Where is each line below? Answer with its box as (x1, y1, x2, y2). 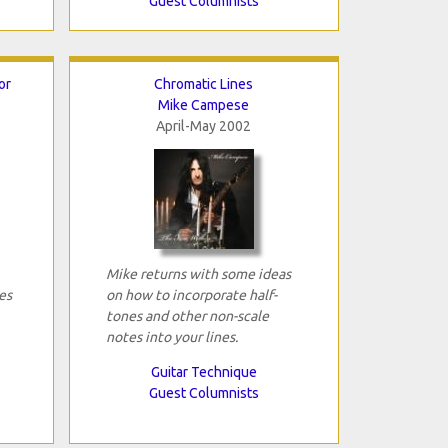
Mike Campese (158, 96, 249, 113)
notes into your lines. (105, 328, 238, 345)
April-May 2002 (156, 117, 251, 134)
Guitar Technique (150, 363, 257, 380)
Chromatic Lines (154, 75, 253, 92)
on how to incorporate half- (105, 286, 277, 303)
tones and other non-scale (105, 307, 269, 324)
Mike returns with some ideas (105, 265, 291, 282)
